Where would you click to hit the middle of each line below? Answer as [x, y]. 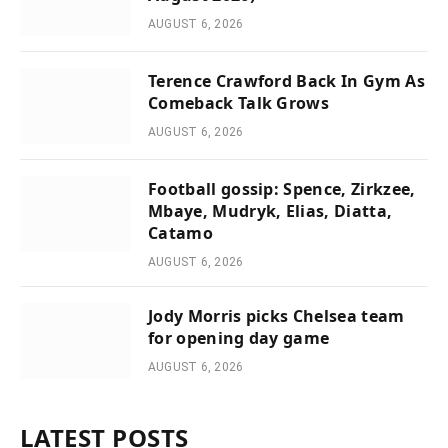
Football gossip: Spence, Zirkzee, [282, 189]
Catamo [180, 233]
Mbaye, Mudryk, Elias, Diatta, [270, 211]
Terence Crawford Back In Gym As [286, 81]
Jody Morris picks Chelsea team [276, 316]
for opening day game [239, 338]
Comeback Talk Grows [239, 103]
